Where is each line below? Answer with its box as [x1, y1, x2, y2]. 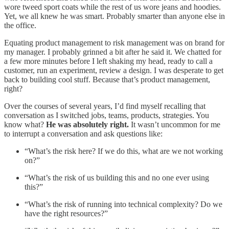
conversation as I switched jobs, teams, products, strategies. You [4, 110, 209, 120]
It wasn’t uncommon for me [129, 120, 220, 129]
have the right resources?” [25, 209, 108, 218]
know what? [4, 120, 46, 129]
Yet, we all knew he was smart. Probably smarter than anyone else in [4, 11, 225, 20]
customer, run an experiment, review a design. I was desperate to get [4, 65, 223, 75]
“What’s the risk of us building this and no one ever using [25, 173, 209, 182]
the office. [4, 20, 36, 30]
